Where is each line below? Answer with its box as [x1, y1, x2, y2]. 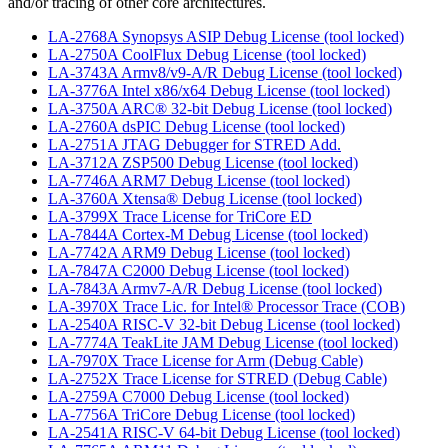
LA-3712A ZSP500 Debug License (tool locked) [48, 154, 358, 172]
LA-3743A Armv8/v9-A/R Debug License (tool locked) [48, 64, 402, 82]
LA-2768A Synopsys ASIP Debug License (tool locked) [48, 28, 404, 46]
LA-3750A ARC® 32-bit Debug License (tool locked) [48, 100, 392, 118]
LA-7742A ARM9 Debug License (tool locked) [48, 244, 350, 262]
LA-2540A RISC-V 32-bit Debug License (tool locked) [48, 316, 400, 334]
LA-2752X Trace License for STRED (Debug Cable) [48, 370, 387, 388]
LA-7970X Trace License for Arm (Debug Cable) [48, 352, 363, 370]
